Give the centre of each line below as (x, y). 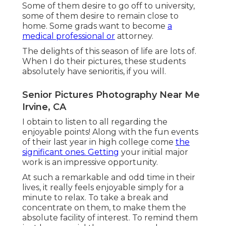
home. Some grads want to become (95, 26)
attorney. (134, 36)
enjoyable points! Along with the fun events (110, 132)
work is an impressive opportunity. (90, 162)
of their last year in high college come (99, 142)
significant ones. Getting (71, 152)
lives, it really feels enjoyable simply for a (103, 187)
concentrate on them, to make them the (104, 207)
